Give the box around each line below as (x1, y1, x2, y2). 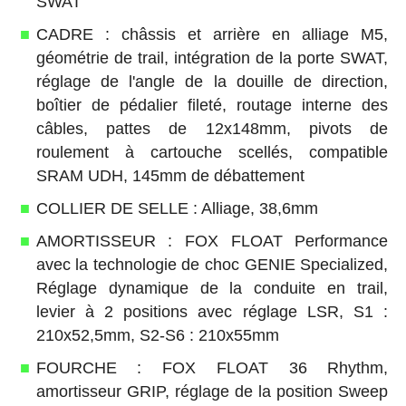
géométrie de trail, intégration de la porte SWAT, (35, 49, 389, 68)
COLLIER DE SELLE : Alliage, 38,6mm (35, 199, 318, 218)
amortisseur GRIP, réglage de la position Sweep (35, 382, 389, 401)
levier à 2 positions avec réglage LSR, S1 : (35, 303, 389, 322)
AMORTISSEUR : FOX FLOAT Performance (35, 232, 389, 251)
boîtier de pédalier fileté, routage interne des (35, 96, 389, 115)
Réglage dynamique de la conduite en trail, (35, 279, 389, 298)
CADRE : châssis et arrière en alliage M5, (35, 25, 389, 44)
